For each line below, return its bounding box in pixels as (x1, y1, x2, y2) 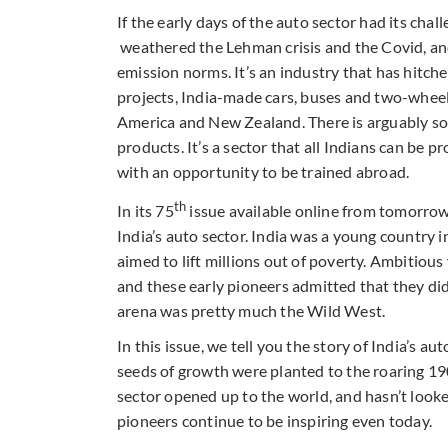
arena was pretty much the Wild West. (117, 301, 386, 321)
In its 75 (117, 201, 174, 221)
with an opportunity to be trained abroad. (117, 161, 410, 181)
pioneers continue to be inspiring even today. (117, 411, 433, 431)
